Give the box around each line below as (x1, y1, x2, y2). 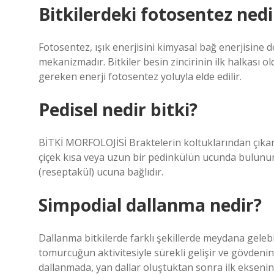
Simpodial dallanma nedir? (39, 193, 262, 217)
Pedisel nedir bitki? (39, 98, 198, 121)
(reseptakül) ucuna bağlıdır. (39, 165, 163, 179)
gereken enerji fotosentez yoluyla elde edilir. (39, 70, 242, 83)
